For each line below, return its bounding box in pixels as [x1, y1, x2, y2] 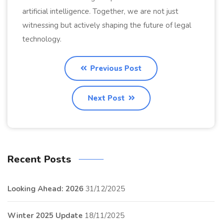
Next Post [87, 93, 127, 103]
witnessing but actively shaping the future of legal [22, 20, 191, 30]
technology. [22, 34, 61, 44]
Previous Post [88, 63, 142, 73]
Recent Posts [7, 152, 71, 166]
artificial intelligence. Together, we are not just [22, 6, 178, 16]
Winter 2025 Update [7, 210, 83, 221]
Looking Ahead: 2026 [7, 183, 83, 194]
